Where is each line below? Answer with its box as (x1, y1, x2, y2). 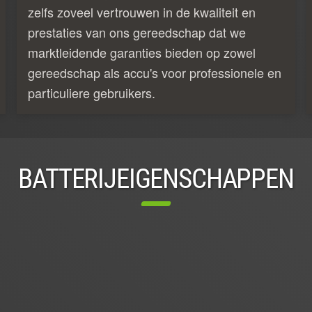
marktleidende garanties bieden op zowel (28, 42, 256, 61)
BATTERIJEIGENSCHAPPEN (18, 162, 294, 195)
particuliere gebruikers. (28, 83, 155, 102)
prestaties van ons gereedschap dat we (28, 22, 246, 41)
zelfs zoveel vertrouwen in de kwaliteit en (28, 2, 256, 21)
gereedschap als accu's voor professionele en (28, 63, 281, 81)
